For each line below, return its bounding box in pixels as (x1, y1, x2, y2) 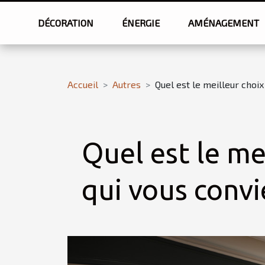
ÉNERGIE (122, 17, 160, 28)
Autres (112, 79, 141, 90)
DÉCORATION (38, 17, 94, 28)
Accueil (67, 79, 98, 90)
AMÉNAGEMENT (188, 17, 260, 28)
